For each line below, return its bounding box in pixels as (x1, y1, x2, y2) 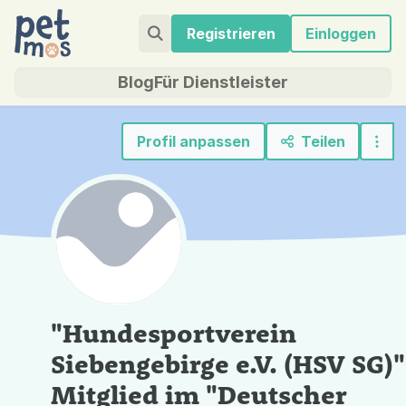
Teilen (300, 132, 345, 150)
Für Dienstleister (154, 72, 288, 92)
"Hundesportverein (51, 316, 296, 349)
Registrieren (186, 24, 275, 43)
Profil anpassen (137, 132, 251, 150)
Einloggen (305, 24, 377, 43)
